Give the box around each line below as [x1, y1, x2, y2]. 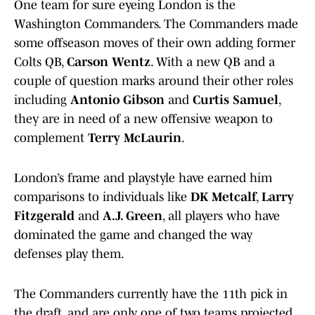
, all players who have [162, 209, 280, 224]
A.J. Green [103, 209, 162, 224]
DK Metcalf [191, 190, 256, 205]
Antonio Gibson [70, 93, 165, 108]
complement [14, 131, 88, 146]
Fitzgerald [14, 209, 75, 224]
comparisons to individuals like [14, 190, 191, 205]
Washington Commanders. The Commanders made [14, 17, 298, 32]
